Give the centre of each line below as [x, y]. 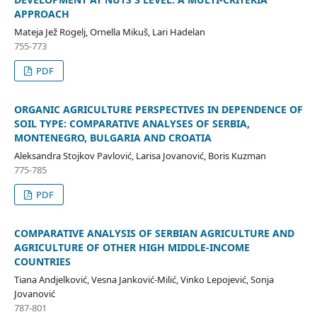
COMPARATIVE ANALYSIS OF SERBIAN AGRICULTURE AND [154, 233]
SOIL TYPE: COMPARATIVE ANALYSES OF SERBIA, [132, 123]
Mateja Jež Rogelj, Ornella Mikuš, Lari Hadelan [109, 31]
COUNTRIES [42, 261]
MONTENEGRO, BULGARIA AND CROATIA [113, 137]
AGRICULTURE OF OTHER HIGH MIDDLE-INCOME [132, 247]
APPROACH [41, 13]
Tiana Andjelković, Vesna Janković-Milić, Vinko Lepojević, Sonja [144, 279]
